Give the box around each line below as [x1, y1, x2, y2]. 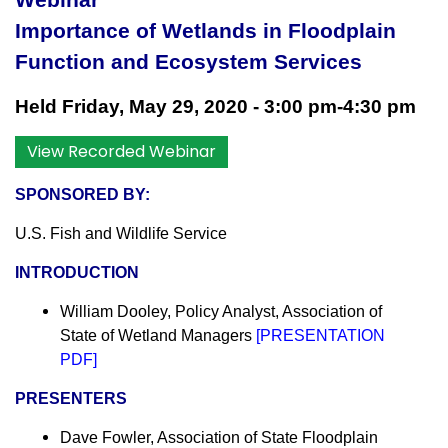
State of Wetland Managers [60, 327, 252, 345]
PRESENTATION [260, 327, 385, 345]
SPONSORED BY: [15, 186, 150, 204]
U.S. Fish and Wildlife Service [15, 225, 227, 243]
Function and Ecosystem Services [15, 50, 362, 75]
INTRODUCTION [15, 264, 139, 282]
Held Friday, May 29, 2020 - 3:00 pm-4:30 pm [15, 96, 416, 118]
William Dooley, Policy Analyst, [60, 303, 282, 321]
